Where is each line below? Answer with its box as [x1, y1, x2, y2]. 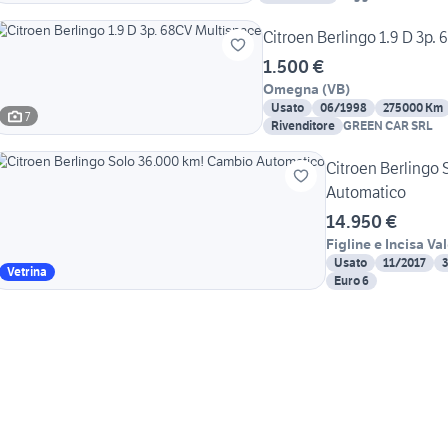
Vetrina [7, 264, 47, 280]
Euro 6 [334, 273, 369, 289]
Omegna [263, 80, 319, 99]
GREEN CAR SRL [343, 118, 433, 134]
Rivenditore [271, 118, 335, 134]
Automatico [326, 182, 406, 203]
